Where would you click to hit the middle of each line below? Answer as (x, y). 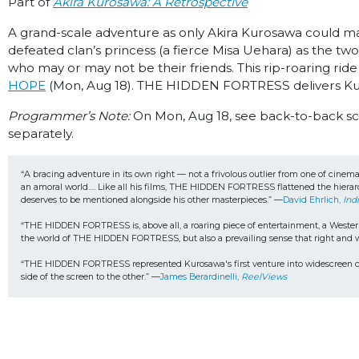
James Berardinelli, (201, 277)
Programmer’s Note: (69, 116)
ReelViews (264, 277)
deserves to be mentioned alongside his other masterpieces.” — (152, 200)
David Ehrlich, (313, 200)
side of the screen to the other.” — (91, 277)
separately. (41, 133)
